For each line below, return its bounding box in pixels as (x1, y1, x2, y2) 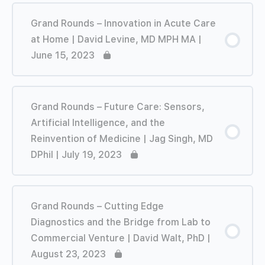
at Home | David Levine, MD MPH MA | (31, 33, 202, 45)
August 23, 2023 (31, 248, 106, 260)
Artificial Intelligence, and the (31, 117, 165, 128)
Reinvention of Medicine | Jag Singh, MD (31, 132, 213, 144)
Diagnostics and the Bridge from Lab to (31, 216, 211, 228)
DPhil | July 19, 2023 (31, 148, 122, 160)
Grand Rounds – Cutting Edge (31, 200, 164, 212)
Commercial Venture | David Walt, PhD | (31, 232, 211, 244)
